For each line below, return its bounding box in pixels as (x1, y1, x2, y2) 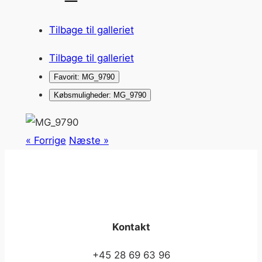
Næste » (68, 134, 109, 146)
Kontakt (112, 220, 150, 233)
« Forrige (25, 134, 66, 146)
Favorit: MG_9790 (53, 72, 115, 81)
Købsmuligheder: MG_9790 (53, 90, 146, 99)
